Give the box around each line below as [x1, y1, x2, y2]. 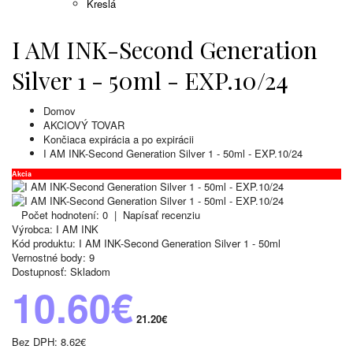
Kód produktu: [12, 236, 76, 251]
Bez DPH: [12, 334, 61, 350]
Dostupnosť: [12, 264, 67, 280]
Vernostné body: [12, 250, 86, 266]
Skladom [67, 264, 110, 280]
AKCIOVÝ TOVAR [43, 117, 124, 133]
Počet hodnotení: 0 [21, 207, 108, 223]
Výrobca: [12, 221, 53, 237]
